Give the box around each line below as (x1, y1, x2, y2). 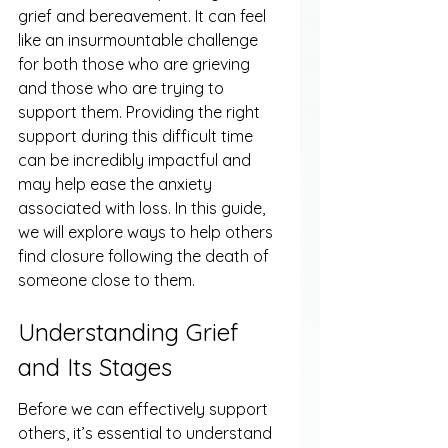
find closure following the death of (18, 246, 273, 266)
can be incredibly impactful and (18, 150, 255, 170)
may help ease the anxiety (18, 174, 216, 194)
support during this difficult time (18, 126, 257, 146)
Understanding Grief (18, 316, 245, 347)
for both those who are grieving (18, 54, 254, 74)
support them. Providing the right (18, 102, 264, 122)
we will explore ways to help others (18, 222, 277, 242)
